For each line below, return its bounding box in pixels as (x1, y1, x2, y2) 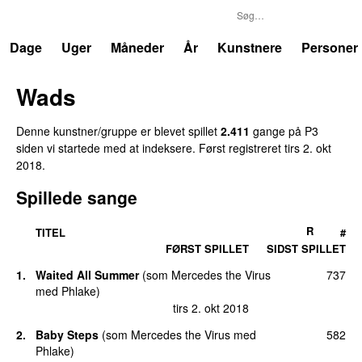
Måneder (111, 38, 164, 57)
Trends (26, 6, 69, 25)
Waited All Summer (36, 267, 139, 284)
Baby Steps (36, 326, 99, 343)
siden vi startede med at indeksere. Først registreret (16, 139, 284, 156)
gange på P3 (250, 122, 318, 139)
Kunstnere (217, 38, 282, 57)
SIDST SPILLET (267, 241, 346, 257)
